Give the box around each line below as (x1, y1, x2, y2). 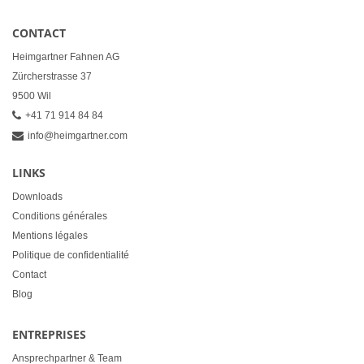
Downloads (12, 191, 63, 202)
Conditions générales (12, 210, 107, 222)
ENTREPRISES (12, 327, 86, 342)
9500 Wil (12, 90, 51, 102)
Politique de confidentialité (12, 249, 129, 261)
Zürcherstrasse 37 (12, 71, 92, 82)
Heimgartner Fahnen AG (12, 51, 119, 63)
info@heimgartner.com (28, 130, 128, 141)
